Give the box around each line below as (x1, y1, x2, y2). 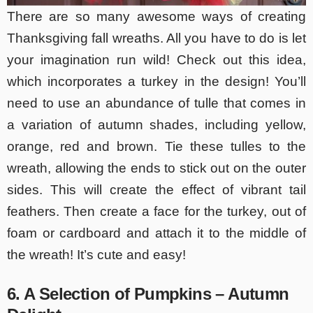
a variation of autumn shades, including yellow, (7, 117, 306, 132)
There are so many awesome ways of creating (7, 8, 306, 24)
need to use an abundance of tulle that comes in (7, 95, 306, 110)
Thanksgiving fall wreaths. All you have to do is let (7, 30, 306, 45)
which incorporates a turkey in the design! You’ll (7, 73, 306, 89)
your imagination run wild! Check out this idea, (7, 52, 306, 67)
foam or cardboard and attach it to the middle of (7, 225, 306, 240)
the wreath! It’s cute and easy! (7, 247, 186, 262)
